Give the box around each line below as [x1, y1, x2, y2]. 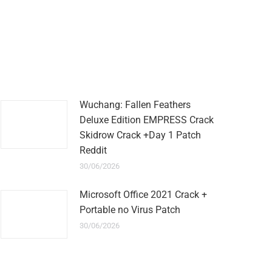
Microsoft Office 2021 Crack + [80, 189, 207, 200]
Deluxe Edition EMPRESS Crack [80, 114, 214, 126]
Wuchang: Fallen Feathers [80, 99, 191, 110]
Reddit [80, 144, 107, 156]
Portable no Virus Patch [80, 204, 180, 216]
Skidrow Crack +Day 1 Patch [80, 129, 201, 141]
